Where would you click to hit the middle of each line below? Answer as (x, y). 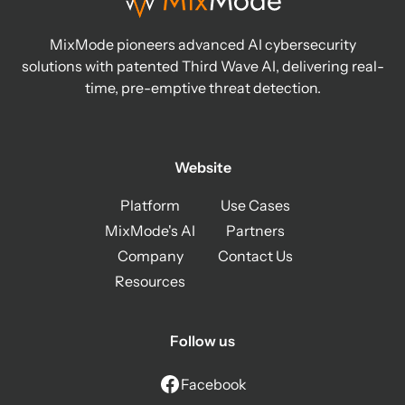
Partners (255, 231)
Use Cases (255, 206)
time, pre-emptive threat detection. (202, 88)
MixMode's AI (150, 231)
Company (150, 256)
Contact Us (255, 256)
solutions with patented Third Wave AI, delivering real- (202, 66)
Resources (150, 282)
